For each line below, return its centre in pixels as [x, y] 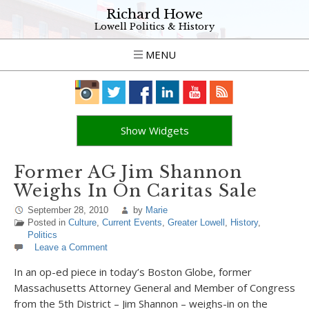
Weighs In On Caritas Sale [136, 191]
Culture [82, 222]
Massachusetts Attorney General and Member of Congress [154, 288]
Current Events [132, 222]
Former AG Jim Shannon [128, 172]
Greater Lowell [196, 222]
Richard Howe [154, 14]
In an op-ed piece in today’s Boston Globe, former [133, 272]
